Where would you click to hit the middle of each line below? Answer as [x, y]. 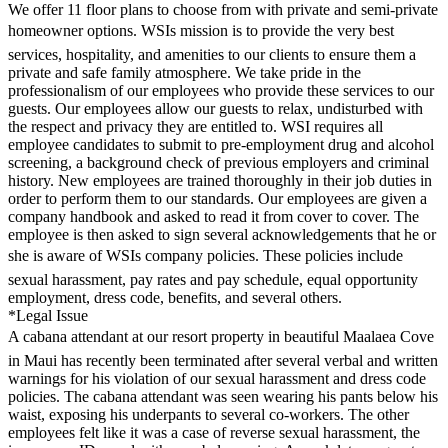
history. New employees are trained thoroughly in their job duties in [220, 180]
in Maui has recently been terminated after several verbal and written [223, 360]
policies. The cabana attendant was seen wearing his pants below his [223, 396]
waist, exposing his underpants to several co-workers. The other [208, 414]
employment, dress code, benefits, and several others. [175, 297]
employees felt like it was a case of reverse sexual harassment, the [214, 432]
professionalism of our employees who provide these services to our [221, 90]
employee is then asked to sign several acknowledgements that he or [222, 234]
